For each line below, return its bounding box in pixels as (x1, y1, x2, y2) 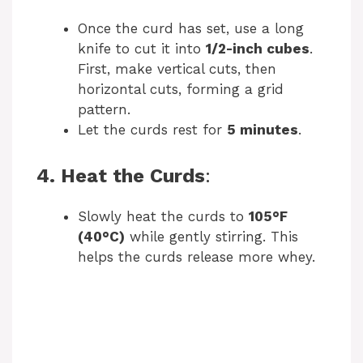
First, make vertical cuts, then (78, 61, 276, 78)
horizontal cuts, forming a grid (78, 81, 284, 98)
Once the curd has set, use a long (78, 20, 304, 37)
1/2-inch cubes (206, 41, 310, 58)
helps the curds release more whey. (78, 248, 315, 265)
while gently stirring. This (125, 228, 298, 245)
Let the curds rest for (78, 122, 227, 139)
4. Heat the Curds (36, 164, 205, 187)
